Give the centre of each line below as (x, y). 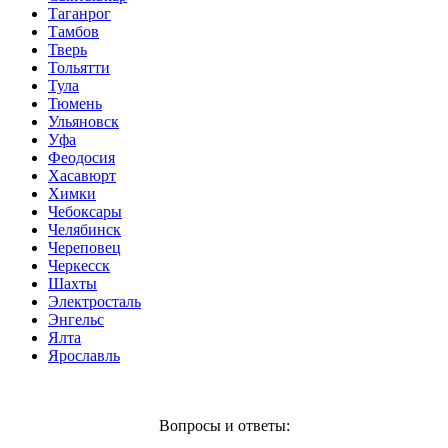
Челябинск (84, 229)
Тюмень (75, 103)
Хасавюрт (82, 175)
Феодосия (81, 157)
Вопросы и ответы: (224, 425)
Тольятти (79, 67)
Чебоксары (85, 211)
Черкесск (79, 265)
